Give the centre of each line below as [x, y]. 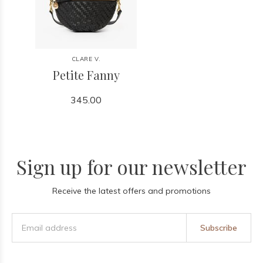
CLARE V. [86, 59]
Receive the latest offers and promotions [131, 191]
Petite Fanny [86, 75]
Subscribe [218, 228]
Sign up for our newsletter [131, 167]
